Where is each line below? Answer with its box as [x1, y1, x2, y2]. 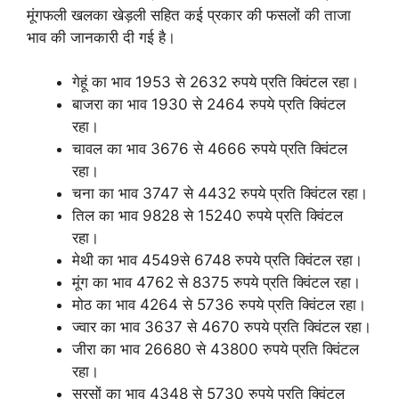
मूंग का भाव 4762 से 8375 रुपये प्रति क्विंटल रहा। [72, 273, 361, 291]
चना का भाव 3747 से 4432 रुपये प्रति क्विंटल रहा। [72, 184, 368, 202]
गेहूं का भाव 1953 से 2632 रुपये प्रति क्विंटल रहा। [72, 73, 359, 91]
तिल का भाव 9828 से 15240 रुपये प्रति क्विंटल [72, 207, 343, 224]
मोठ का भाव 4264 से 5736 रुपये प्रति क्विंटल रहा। [72, 296, 366, 313]
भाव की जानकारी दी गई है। [27, 28, 175, 46]
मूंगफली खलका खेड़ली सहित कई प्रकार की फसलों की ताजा [27, 5, 351, 24]
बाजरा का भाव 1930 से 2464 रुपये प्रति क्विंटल [72, 95, 346, 113]
